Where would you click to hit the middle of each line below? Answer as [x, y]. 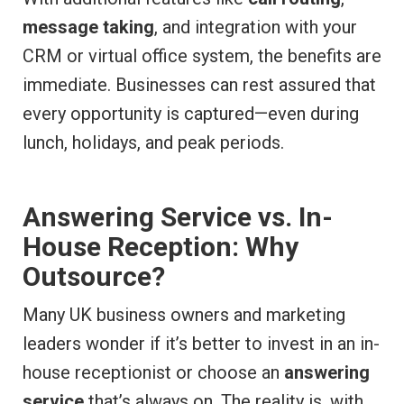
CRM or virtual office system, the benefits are [202, 56]
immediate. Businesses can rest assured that [199, 85]
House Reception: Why [161, 247]
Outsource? [94, 277]
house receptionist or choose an [153, 373]
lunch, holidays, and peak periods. [153, 143]
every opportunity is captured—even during [191, 114]
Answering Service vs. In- [178, 217]
